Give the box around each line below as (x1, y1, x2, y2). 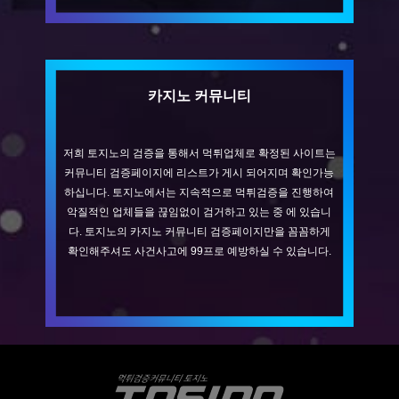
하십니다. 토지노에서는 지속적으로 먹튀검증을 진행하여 (64, 185, 335, 199)
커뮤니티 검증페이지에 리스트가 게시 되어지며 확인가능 (64, 166, 335, 179)
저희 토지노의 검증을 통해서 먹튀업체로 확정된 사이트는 (62, 146, 336, 159)
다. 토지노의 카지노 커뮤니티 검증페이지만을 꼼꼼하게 (68, 224, 330, 238)
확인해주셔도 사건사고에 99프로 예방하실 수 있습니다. (67, 244, 331, 257)
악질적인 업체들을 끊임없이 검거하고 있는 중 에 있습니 (67, 205, 332, 218)
